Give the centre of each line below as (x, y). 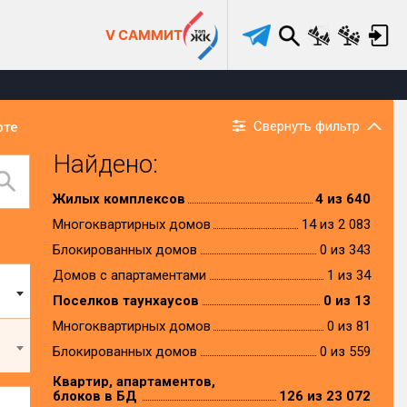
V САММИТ (144, 35)
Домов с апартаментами (129, 275)
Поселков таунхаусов (125, 301)
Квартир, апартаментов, (134, 382)
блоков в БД (94, 396)
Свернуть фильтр (307, 126)
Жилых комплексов (119, 199)
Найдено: (105, 164)
